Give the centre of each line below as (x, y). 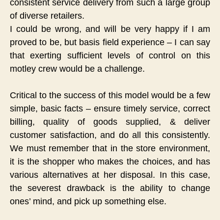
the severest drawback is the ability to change (110, 188)
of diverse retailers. (48, 15)
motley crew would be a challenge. (77, 69)
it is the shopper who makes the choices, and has (110, 161)
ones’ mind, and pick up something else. (88, 201)
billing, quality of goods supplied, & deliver (110, 122)
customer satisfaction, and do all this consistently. (110, 135)
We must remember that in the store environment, (110, 148)
